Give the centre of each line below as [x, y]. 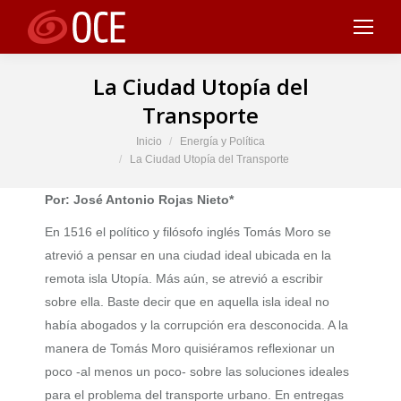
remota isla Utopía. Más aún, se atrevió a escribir [184, 278]
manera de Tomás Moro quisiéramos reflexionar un [190, 348]
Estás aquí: [77, 141]
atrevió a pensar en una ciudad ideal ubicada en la [188, 255]
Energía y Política [222, 141]
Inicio [149, 141]
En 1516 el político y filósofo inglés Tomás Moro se [188, 232]
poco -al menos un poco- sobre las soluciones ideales [197, 371]
